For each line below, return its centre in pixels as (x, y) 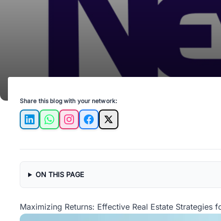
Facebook (107, 125)
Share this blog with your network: (69, 101)
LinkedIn (44, 125)
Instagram (87, 125)
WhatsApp (68, 125)
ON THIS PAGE (59, 174)
